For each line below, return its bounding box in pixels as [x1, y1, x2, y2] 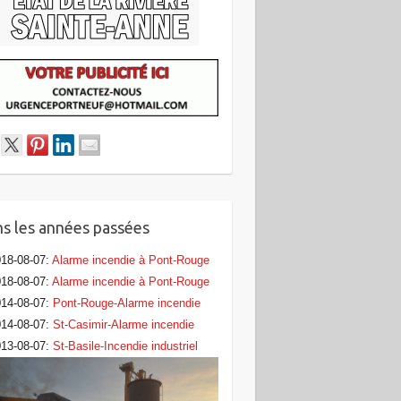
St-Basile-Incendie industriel [52, 338, 198, 353]
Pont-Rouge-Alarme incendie [52, 295, 200, 310]
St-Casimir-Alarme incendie [52, 317, 194, 331]
